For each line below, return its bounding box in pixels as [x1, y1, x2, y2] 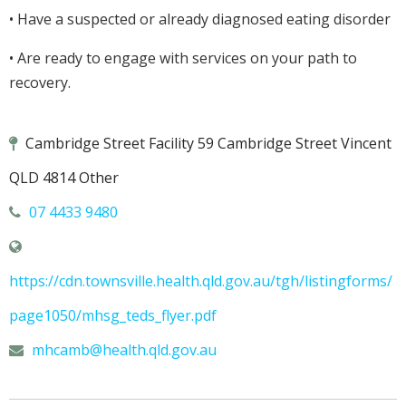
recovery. [9, 72, 71, 93]
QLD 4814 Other [9, 168, 119, 188]
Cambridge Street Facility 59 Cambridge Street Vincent [22, 133, 391, 154]
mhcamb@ [32, 340, 102, 361]
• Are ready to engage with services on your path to [9, 48, 357, 69]
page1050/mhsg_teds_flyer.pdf [9, 305, 217, 326]
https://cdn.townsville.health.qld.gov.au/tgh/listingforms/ [9, 271, 392, 292]
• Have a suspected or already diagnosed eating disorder [9, 9, 391, 30]
